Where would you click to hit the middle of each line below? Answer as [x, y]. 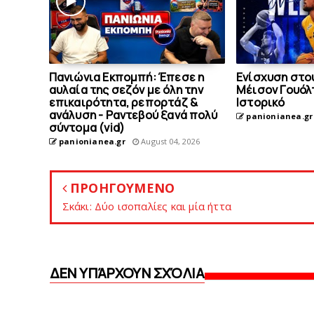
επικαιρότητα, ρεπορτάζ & [123, 102]
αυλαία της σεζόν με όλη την [126, 90]
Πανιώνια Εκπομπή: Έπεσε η [127, 77]
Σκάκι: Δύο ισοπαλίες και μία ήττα [147, 206]
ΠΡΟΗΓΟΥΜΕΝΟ [121, 188]
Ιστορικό [260, 102]
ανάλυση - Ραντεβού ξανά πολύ [133, 115]
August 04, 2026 [169, 141]
